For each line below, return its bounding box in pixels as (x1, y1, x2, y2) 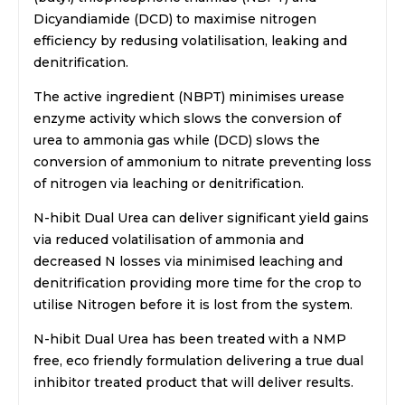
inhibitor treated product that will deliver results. (33, 374, 353, 391)
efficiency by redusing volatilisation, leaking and (33, 33, 347, 50)
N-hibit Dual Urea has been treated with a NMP (33, 331, 346, 348)
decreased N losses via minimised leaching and (33, 253, 343, 270)
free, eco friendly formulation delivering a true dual (33, 353, 363, 370)
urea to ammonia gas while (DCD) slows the (33, 132, 320, 149)
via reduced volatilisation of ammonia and (33, 231, 304, 249)
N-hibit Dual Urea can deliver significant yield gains (33, 210, 369, 227)
